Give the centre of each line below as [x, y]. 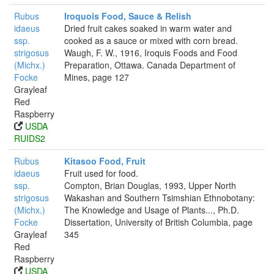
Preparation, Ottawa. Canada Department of [150, 65]
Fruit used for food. [101, 173]
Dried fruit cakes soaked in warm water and [148, 28]
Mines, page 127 [97, 77]
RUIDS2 [30, 138]
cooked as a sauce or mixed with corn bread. [151, 40]
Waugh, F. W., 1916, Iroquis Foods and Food [151, 53]
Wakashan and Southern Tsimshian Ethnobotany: [160, 198]
